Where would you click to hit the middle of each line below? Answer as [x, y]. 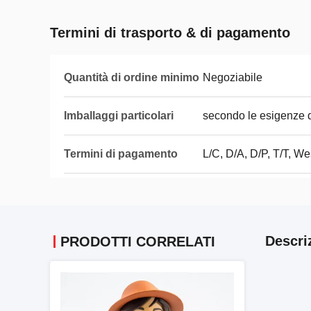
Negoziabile [233, 77]
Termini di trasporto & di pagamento [170, 33]
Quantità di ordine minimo [132, 77]
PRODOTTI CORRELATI [138, 242]
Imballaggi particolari [119, 116]
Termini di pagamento [121, 154]
